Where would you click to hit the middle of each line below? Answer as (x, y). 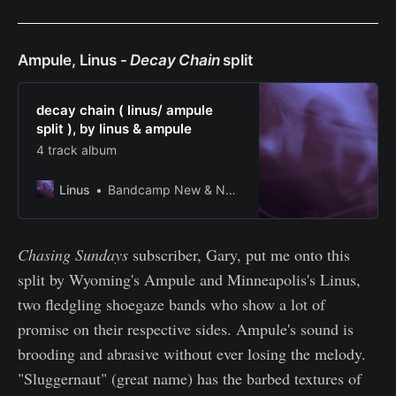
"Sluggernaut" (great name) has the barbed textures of (190, 379)
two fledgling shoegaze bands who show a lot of (171, 305)
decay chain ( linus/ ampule (125, 110)
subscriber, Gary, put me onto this (241, 255)
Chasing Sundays (75, 255)
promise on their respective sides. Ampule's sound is (186, 329)
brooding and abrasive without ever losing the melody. (192, 354)
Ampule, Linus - (74, 60)
